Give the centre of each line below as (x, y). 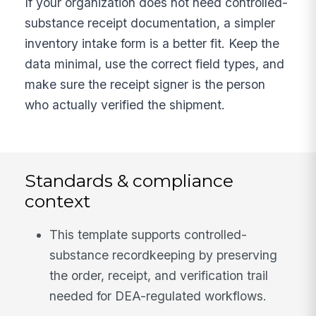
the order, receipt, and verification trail (159, 275)
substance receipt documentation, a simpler (150, 23)
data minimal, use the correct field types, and (155, 63)
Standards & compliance (129, 180)
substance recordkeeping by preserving (164, 255)
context (58, 201)
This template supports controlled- (148, 234)
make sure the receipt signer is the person (145, 84)
